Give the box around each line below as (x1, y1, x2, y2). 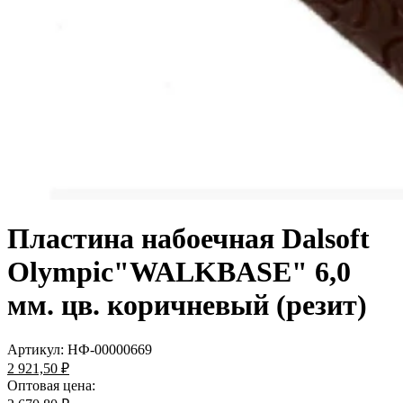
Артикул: (7, 341, 67, 357)
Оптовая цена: (7, 377, 95, 393)
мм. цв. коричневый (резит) (7, 289, 367, 322)
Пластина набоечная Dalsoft (7, 222, 370, 255)
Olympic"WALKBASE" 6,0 (7, 255, 351, 289)
